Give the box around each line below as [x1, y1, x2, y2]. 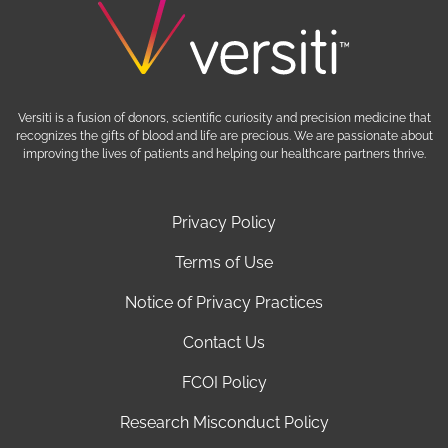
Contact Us [183, 332, 265, 352]
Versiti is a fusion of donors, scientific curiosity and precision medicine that [17, 110, 431, 125]
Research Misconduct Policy [119, 412, 329, 432]
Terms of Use [175, 252, 273, 272]
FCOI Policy [181, 372, 267, 392]
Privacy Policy [172, 212, 276, 232]
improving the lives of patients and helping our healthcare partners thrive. [22, 146, 426, 161]
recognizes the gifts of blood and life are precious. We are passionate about [15, 128, 433, 143]
